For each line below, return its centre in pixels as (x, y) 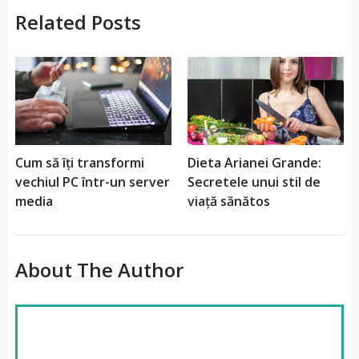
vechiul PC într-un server (92, 182)
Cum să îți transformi (79, 162)
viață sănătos (228, 201)
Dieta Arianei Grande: (254, 162)
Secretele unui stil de (254, 182)
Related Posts (78, 22)
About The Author (99, 269)
